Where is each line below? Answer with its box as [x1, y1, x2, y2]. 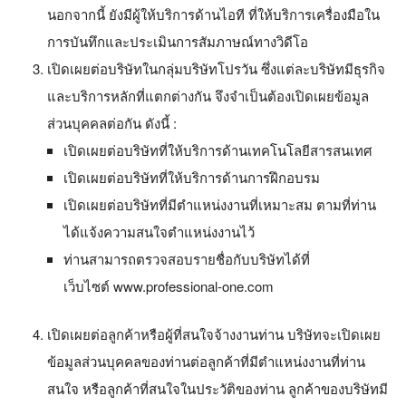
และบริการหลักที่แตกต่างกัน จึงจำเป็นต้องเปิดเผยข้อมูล [47, 86, 369, 105]
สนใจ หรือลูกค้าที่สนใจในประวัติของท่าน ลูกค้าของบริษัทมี [47, 378, 388, 398]
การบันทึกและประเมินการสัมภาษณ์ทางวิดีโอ [47, 32, 308, 51]
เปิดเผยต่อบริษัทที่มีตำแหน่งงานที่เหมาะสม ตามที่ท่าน [63, 195, 376, 214]
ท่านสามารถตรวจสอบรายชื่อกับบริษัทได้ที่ [63, 249, 310, 268]
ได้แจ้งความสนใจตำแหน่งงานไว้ [63, 222, 255, 241]
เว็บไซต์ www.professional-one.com [63, 276, 274, 295]
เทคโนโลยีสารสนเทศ [247, 140, 372, 159]
